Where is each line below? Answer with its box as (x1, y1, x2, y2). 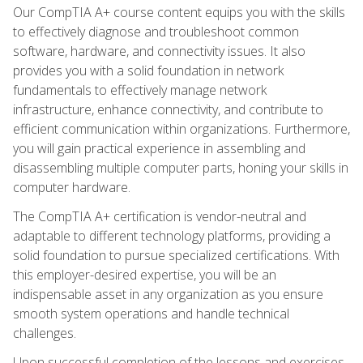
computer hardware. (13, 177, 130, 196)
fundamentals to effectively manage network (13, 80, 267, 99)
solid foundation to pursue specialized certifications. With (13, 246, 340, 264)
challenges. (13, 323, 76, 342)
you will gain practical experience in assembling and (13, 139, 305, 157)
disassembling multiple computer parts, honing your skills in (13, 158, 348, 177)
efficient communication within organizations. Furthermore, (13, 119, 350, 138)
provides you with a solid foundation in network (13, 61, 284, 79)
